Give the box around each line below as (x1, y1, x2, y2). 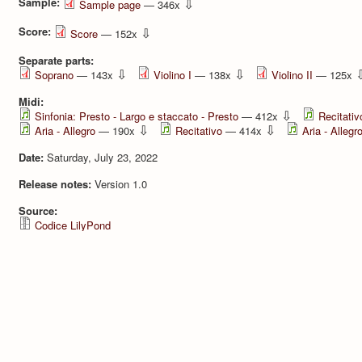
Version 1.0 (95, 175, 147, 192)
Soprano (35, 66, 74, 82)
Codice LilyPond (35, 217, 111, 233)
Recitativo (175, 122, 222, 138)
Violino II (271, 66, 313, 82)
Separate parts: (19, 52, 97, 68)
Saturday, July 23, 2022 (47, 149, 158, 165)
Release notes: (19, 175, 95, 192)
